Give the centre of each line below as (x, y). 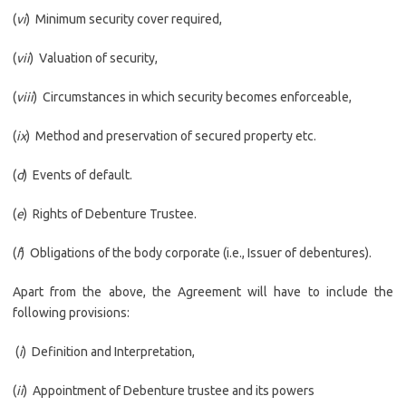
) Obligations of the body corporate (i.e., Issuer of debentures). (196, 253)
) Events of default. (78, 175)
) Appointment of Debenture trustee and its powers (169, 391)
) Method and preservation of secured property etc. (171, 136)
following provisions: (71, 313)
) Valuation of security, (94, 58)
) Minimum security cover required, (124, 19)
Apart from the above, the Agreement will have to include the (203, 292)
